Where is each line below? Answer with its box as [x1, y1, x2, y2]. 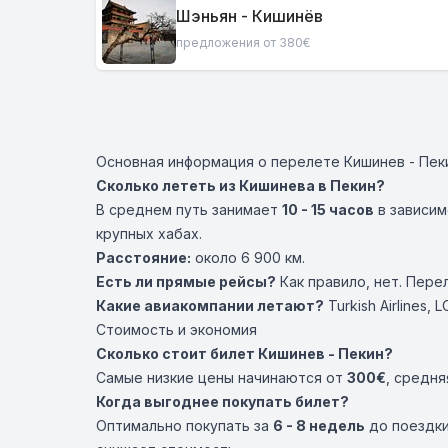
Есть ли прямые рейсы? [96, 273, 276, 290]
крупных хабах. [96, 225, 202, 242]
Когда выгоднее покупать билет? [96, 393, 349, 410]
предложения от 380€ [176, 34, 310, 50]
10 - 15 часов [282, 201, 374, 218]
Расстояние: [96, 249, 191, 266]
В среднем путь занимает [96, 201, 282, 218]
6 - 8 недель [273, 417, 365, 434]
